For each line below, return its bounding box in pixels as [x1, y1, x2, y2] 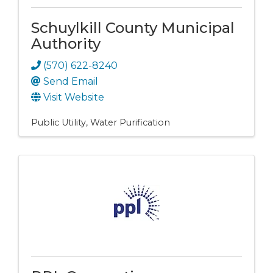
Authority [31, 35, 101, 53]
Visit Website [43, 91, 104, 104]
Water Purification [90, 117, 170, 129]
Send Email [43, 76, 98, 88]
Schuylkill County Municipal [31, 19, 235, 37]
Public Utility [31, 117, 86, 129]
